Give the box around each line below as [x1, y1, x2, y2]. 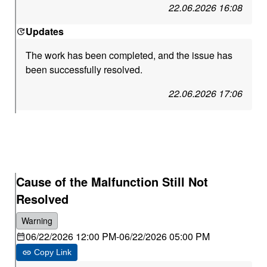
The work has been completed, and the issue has [26, 48, 233, 62]
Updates [26, 24, 64, 38]
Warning [21, 215, 53, 226]
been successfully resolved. [26, 63, 143, 76]
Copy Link [34, 247, 72, 257]
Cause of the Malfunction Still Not [16, 173, 209, 190]
